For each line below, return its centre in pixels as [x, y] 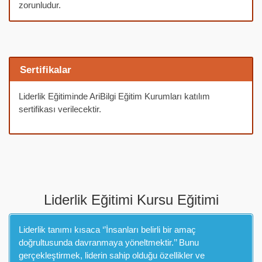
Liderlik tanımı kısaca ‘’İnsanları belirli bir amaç [107, 230]
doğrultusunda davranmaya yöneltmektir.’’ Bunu [109, 243]
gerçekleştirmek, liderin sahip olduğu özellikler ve [112, 256]
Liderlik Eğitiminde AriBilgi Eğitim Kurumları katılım [114, 96]
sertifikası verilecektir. [60, 109]
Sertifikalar [45, 70]
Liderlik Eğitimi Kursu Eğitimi [131, 199]
